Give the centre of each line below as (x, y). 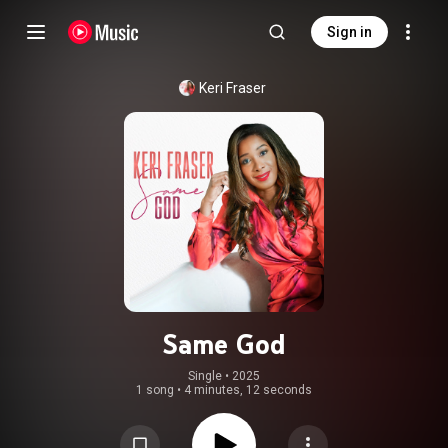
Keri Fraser (232, 88)
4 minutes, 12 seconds (248, 390)
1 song (155, 390)
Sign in (349, 32)
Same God (224, 344)
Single (205, 376)
